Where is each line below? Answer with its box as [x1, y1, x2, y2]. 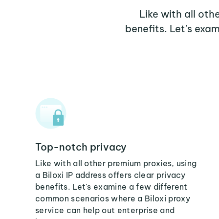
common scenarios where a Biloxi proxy [35, 194, 190, 203]
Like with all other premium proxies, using [35, 158, 197, 168]
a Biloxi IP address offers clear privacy [35, 170, 186, 180]
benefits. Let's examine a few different [35, 182, 188, 192]
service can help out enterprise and [35, 205, 175, 215]
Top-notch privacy [35, 141, 127, 153]
